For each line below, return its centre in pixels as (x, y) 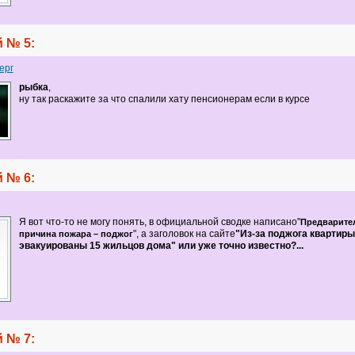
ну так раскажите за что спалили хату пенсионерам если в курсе (164, 99)
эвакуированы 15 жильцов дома (95, 245)
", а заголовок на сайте (184, 233)
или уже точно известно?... (240, 245)
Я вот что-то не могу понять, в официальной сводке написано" (159, 221)
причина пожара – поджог (76, 233)
